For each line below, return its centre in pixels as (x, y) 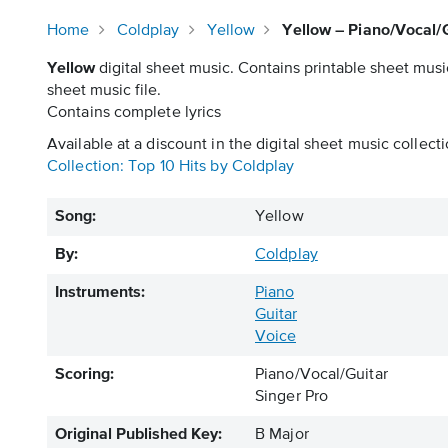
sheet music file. (104, 91)
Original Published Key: (138, 435)
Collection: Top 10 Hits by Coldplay (171, 167)
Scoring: (84, 375)
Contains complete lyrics (134, 113)
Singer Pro (291, 397)
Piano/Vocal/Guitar (321, 375)
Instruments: (100, 293)
